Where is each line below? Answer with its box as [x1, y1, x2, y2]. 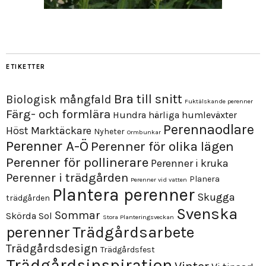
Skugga [197, 190, 235, 204]
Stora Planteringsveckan [103, 213, 174, 221]
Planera [189, 173, 220, 184]
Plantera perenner [52, 184, 195, 205]
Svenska [176, 204, 237, 223]
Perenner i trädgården [6, 170, 128, 185]
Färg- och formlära [6, 106, 110, 121]
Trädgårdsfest [100, 244, 155, 255]
